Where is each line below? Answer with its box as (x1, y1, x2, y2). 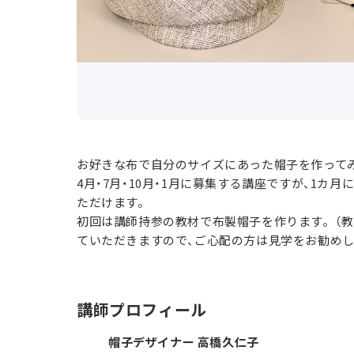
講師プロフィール (77, 298, 207, 322)
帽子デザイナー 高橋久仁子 (108, 333, 259, 351)
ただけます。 (77, 194, 150, 211)
